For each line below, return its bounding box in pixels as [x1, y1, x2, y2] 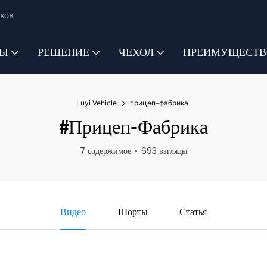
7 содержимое [80, 145, 131, 157]
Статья [179, 209, 207, 218]
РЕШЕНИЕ [38, 45, 89, 59]
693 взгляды [141, 145, 187, 157]
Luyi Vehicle [76, 98, 117, 108]
